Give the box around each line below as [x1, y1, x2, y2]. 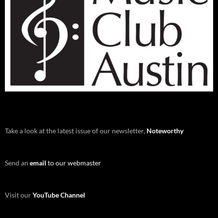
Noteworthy [146, 126, 183, 135]
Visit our [5, 190, 33, 199]
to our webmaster [46, 158, 101, 167]
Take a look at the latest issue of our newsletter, [5, 126, 146, 135]
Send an [5, 158, 30, 167]
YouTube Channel [33, 190, 85, 199]
